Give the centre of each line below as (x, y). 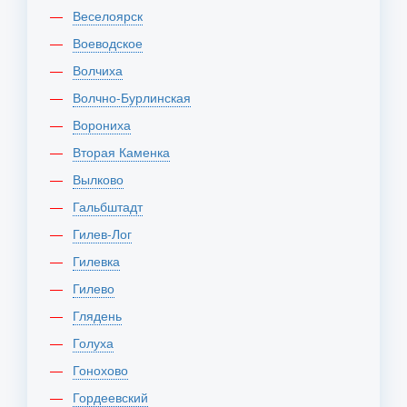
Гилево (97, 288)
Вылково (102, 179)
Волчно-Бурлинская (136, 97)
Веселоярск (112, 15)
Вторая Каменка (125, 152)
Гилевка (99, 261)
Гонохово (104, 370)
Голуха (96, 342)
